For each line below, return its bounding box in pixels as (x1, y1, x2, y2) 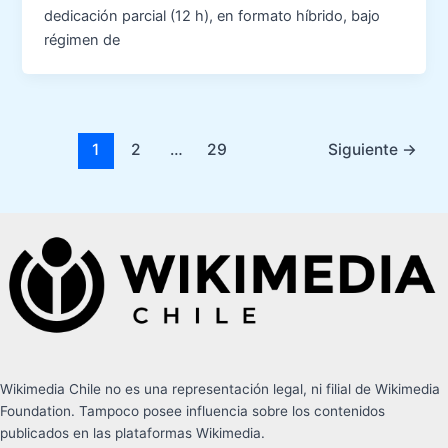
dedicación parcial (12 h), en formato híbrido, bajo (44, 7, 381, 26)
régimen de (44, 31, 121, 50)
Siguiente (327, 139, 402, 159)
